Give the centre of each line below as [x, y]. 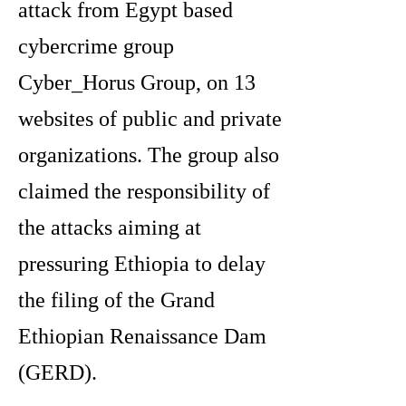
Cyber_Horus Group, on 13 [137, 83]
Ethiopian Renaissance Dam [142, 337]
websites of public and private [150, 119]
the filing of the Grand [116, 300]
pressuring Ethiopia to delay [142, 264]
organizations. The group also [149, 155]
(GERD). [58, 373]
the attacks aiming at [110, 228]
